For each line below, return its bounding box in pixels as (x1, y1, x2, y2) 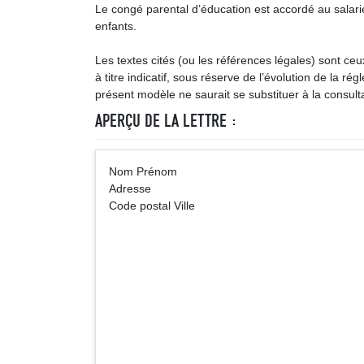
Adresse (109, 182, 151, 195)
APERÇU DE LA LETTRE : (95, 110, 237, 132)
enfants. (95, 19, 136, 32)
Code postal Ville (109, 199, 195, 212)
